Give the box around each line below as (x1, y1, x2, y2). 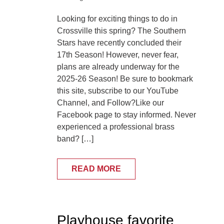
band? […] (57, 134, 93, 143)
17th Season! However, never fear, (57, 50, 178, 59)
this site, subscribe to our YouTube (57, 86, 178, 95)
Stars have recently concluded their (57, 38, 181, 47)
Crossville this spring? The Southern (57, 26, 186, 35)
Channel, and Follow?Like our (57, 98, 164, 107)
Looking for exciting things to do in (57, 14, 177, 23)
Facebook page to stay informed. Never (57, 110, 196, 119)
